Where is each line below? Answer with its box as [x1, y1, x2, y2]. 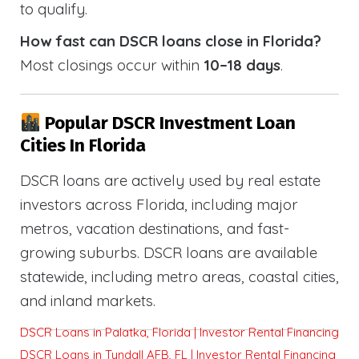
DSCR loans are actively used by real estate [20, 171, 321, 191]
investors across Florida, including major [20, 195, 298, 215]
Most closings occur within [20, 54, 204, 75]
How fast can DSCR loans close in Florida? [20, 30, 321, 50]
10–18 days [204, 54, 280, 75]
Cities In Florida [20, 135, 146, 157]
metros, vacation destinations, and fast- [20, 219, 289, 239]
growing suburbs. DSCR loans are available [20, 243, 317, 263]
